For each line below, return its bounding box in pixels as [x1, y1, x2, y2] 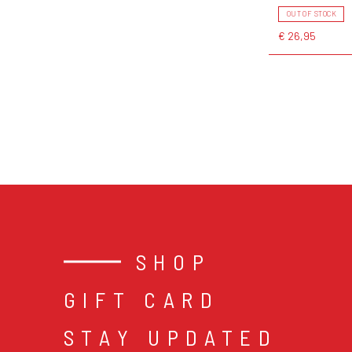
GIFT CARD [63, 285, 220, 313]
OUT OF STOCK [286, 9, 337, 19]
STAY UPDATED [63, 323, 278, 350]
